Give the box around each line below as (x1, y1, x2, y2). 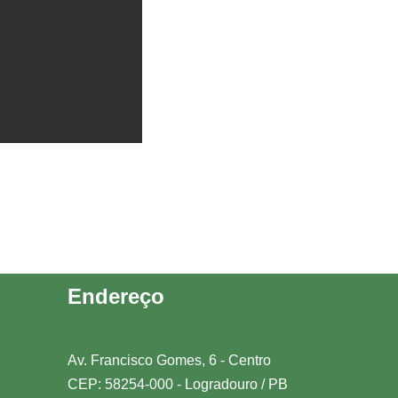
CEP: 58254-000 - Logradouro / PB (68, 377, 288, 393)
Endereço (68, 284, 164, 309)
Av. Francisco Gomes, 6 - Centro (68, 353, 271, 369)
